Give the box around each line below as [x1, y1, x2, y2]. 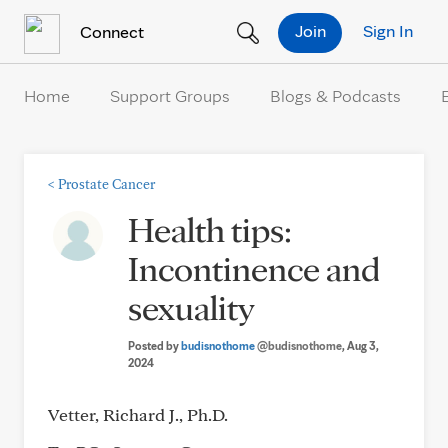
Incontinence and [128, 246, 380, 290]
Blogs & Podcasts [270, 85, 401, 106]
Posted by [128, 338, 181, 353]
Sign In [363, 19, 413, 41]
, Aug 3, [342, 338, 379, 353]
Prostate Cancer [58, 176, 155, 192]
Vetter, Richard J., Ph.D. [48, 404, 228, 425]
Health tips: [128, 207, 292, 251]
